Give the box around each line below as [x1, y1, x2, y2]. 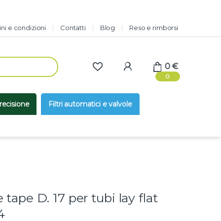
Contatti [60, 23, 86, 32]
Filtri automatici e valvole [48, 100, 132, 109]
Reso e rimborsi [129, 23, 178, 32]
